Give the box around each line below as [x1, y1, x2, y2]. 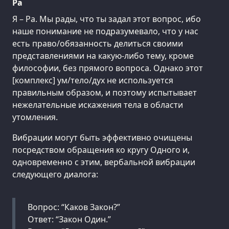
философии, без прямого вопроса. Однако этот [12, 62, 203, 74]
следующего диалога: [12, 169, 98, 180]
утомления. [12, 111, 58, 123]
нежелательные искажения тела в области [12, 99, 183, 111]
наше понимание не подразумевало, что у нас [12, 26, 198, 37]
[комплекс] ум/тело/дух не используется [12, 75, 173, 86]
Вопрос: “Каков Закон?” [28, 201, 120, 213]
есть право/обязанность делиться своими [12, 38, 183, 50]
